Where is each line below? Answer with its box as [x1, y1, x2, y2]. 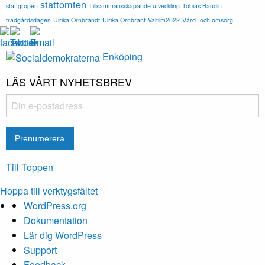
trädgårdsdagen [6, 15, 51, 24]
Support [24, 243, 57, 257]
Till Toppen [6, 160, 53, 174]
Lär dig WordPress [24, 228, 102, 243]
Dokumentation [24, 214, 88, 228]
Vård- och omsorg [182, 15, 233, 24]
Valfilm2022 [148, 15, 180, 24]
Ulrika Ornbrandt [53, 15, 100, 24]
